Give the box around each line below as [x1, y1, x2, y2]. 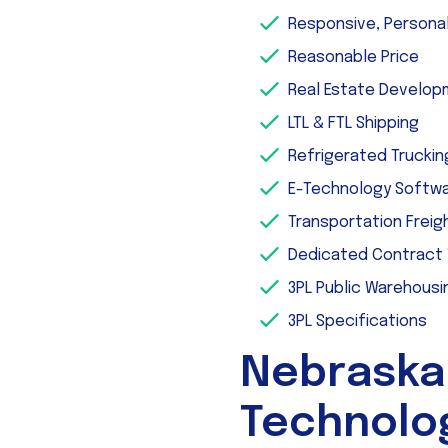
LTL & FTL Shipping [288, 115, 419, 132]
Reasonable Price [288, 49, 419, 66]
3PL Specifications [288, 313, 431, 330]
